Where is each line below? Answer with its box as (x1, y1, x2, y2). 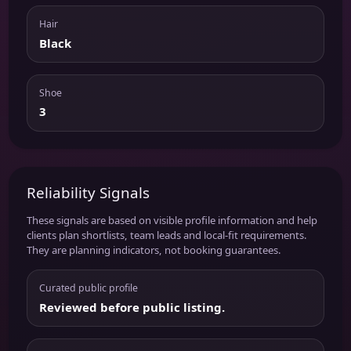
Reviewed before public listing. (38, 299, 225, 315)
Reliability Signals (26, 183, 150, 203)
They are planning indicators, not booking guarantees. (26, 243, 281, 258)
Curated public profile (38, 280, 138, 295)
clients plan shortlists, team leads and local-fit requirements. (26, 228, 307, 243)
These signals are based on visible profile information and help (26, 213, 317, 228)
